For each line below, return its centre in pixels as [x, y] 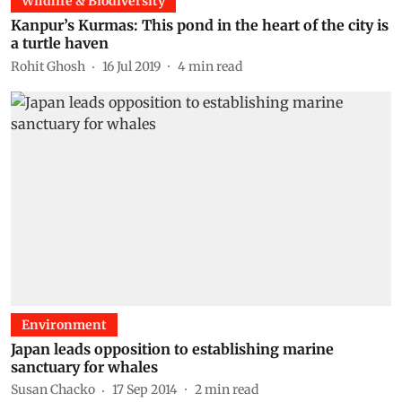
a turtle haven [60, 43]
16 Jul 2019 [131, 66]
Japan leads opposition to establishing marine [172, 349]
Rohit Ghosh [48, 66]
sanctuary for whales [84, 367]
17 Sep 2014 [145, 389]
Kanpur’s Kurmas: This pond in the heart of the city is [200, 25]
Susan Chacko [53, 389]
